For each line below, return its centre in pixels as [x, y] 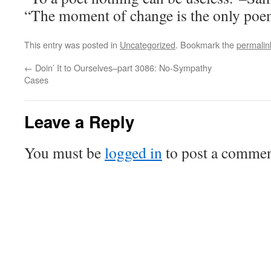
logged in [133, 152]
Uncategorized [148, 44]
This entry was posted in [72, 44]
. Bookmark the [206, 44]
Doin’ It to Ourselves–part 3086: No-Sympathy [122, 67]
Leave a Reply [79, 121]
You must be [64, 152]
